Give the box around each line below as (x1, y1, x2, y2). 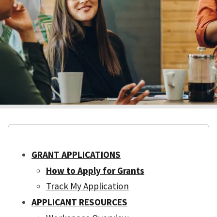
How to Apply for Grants (46, 164, 144, 176)
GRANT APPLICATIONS (31, 148, 121, 160)
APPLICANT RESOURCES (31, 196, 127, 208)
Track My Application (46, 180, 129, 192)
